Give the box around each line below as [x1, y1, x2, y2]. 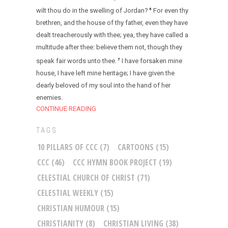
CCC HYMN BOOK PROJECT [73, 157, 157, 168]
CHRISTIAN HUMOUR [37, 203, 104, 214]
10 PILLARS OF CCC [37, 141, 98, 153]
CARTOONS [118, 141, 154, 153]
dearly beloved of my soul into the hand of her [36, 81, 170, 90]
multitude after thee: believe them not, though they [36, 43, 182, 51]
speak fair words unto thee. [36, 57, 117, 65]
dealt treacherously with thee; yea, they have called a [36, 31, 188, 39]
